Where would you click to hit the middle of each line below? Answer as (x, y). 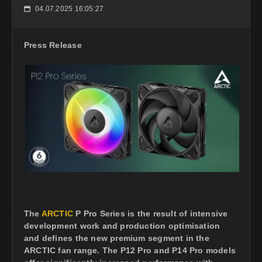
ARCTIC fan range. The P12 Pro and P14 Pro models (130, 250)
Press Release (53, 45)
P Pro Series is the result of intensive (151, 213)
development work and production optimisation (122, 225)
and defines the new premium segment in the (117, 238)
